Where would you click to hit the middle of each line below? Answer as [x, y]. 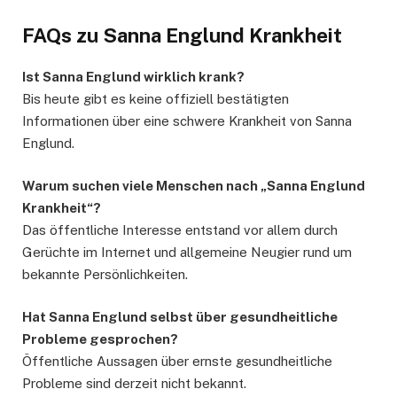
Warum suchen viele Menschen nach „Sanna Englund [194, 186]
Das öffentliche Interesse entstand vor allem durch [180, 230]
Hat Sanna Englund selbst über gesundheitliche [180, 317]
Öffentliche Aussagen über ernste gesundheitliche [177, 362]
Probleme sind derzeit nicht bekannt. [134, 384]
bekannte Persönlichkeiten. [105, 275]
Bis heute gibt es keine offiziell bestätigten [156, 98]
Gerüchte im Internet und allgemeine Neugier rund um [187, 253]
